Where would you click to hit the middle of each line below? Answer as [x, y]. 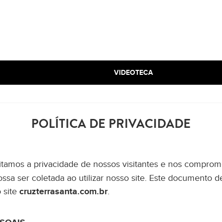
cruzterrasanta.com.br [63, 192]
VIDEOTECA [134, 73]
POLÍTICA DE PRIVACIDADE [111, 124]
